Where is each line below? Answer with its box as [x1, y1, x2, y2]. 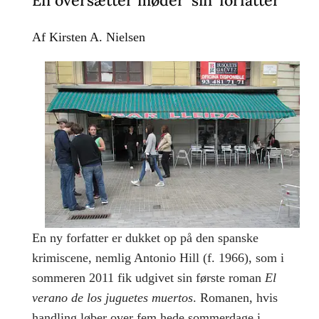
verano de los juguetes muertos [31, 291, 193, 305]
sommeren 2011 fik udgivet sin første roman [31, 271, 265, 286]
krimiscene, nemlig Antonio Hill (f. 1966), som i [31, 251, 284, 266]
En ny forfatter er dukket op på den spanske [31, 231, 258, 246]
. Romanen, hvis [192, 291, 278, 305]
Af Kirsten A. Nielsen [31, 30, 145, 44]
